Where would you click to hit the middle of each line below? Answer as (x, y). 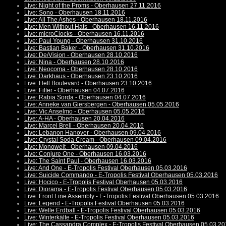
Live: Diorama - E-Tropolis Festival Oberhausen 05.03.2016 (106, 189)
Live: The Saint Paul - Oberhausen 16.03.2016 (88, 161)
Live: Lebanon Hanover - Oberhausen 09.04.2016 (93, 133)
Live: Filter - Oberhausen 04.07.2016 (74, 91)
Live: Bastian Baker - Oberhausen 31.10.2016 (87, 48)
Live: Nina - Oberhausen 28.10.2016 (74, 62)
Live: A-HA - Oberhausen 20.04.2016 (74, 119)
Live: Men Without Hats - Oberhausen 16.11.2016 (92, 27)
